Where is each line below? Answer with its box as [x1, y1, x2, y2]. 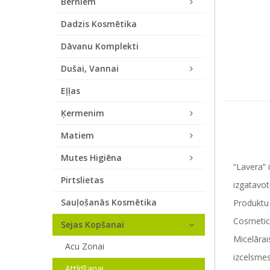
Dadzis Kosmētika [61, 18, 137, 30]
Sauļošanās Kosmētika [61, 196, 157, 208]
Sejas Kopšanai [61, 219, 124, 230]
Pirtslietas [61, 174, 104, 186]
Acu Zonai [65, 240, 104, 252]
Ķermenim [61, 107, 104, 119]
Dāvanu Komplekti [61, 40, 139, 52]
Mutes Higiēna [61, 152, 122, 163]
